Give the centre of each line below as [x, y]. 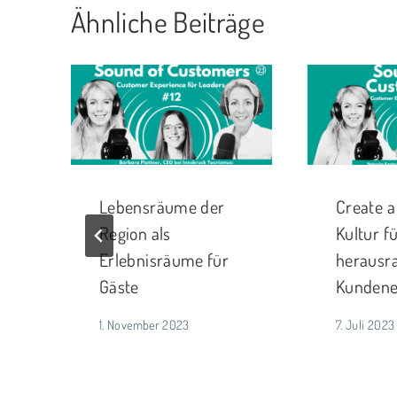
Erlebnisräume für [164, 260]
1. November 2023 [144, 324]
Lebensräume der [162, 207]
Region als [135, 234]
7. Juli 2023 [366, 324]
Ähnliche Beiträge [168, 21]
